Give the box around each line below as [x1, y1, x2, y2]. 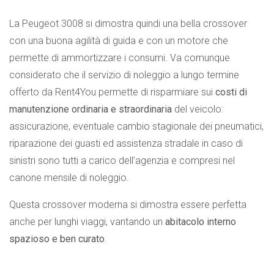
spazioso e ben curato [9, 233, 105, 245]
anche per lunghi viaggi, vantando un [9, 216, 165, 228]
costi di [215, 86, 247, 98]
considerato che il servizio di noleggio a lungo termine [9, 69, 239, 81]
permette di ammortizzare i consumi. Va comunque [9, 52, 230, 64]
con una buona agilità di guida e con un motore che [9, 35, 228, 46]
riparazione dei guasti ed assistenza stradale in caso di [9, 138, 243, 149]
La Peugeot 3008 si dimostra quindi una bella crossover [9, 18, 247, 29]
